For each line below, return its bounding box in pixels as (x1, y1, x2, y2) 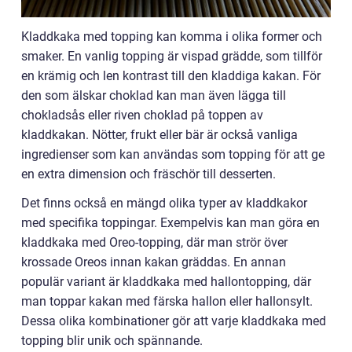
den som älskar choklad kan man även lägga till (21, 87, 286, 103)
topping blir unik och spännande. (21, 332, 203, 348)
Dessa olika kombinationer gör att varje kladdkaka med (21, 313, 326, 328)
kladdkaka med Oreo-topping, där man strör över (21, 234, 288, 250)
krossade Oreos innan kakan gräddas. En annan (21, 254, 286, 269)
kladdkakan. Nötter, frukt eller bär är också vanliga (21, 126, 298, 142)
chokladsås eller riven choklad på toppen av (21, 107, 263, 123)
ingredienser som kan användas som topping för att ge (21, 146, 324, 162)
